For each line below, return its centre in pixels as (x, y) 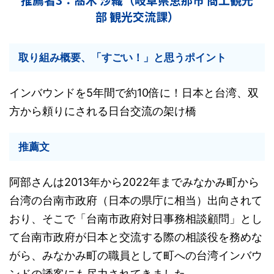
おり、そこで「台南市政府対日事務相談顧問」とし (136, 219)
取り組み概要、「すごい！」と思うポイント (122, 57)
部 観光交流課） (137, 16)
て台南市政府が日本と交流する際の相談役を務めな (136, 237)
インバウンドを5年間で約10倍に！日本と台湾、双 (134, 93)
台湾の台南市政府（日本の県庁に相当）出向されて (136, 200)
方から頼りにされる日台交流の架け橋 (103, 111)
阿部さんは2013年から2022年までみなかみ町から (134, 182)
